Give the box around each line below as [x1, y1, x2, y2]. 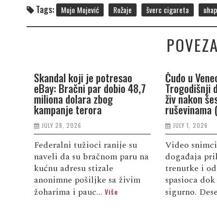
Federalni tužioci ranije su [33, 138, 137, 152]
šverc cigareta [146, 3, 189, 15]
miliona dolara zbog [33, 91, 113, 107]
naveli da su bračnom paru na [33, 150, 149, 163]
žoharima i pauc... [33, 185, 105, 199]
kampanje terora [33, 101, 102, 117]
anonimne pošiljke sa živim [33, 173, 140, 186]
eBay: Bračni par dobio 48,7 [33, 80, 146, 96]
